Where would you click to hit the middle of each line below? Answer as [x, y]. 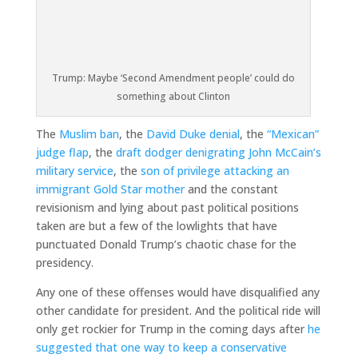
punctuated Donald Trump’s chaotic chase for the [166, 244]
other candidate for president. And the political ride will [178, 310]
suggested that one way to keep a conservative [161, 347]
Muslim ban [89, 133]
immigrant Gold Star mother [110, 189]
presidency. [64, 262]
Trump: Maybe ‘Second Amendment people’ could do [173, 78]
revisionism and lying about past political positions [167, 207]
